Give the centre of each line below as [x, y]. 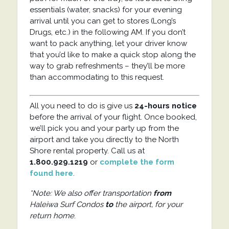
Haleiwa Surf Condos [67, 204]
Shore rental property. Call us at [87, 151]
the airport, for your [147, 204]
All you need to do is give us [82, 106]
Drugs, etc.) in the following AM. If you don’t [107, 32]
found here [51, 173]
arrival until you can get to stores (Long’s [102, 21]
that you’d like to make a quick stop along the [112, 54]
